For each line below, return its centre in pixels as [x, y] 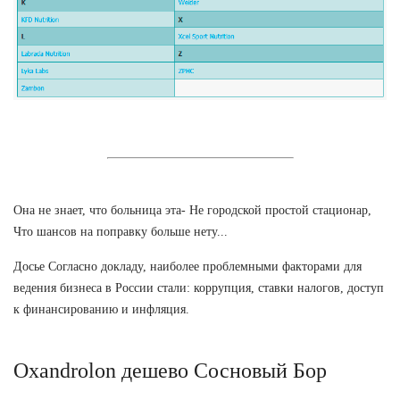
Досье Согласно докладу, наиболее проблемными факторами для [187, 266]
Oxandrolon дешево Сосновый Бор [170, 370]
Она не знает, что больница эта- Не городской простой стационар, [192, 210]
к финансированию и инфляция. [101, 309]
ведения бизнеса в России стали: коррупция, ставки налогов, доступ [199, 287]
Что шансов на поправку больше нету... [121, 231]
